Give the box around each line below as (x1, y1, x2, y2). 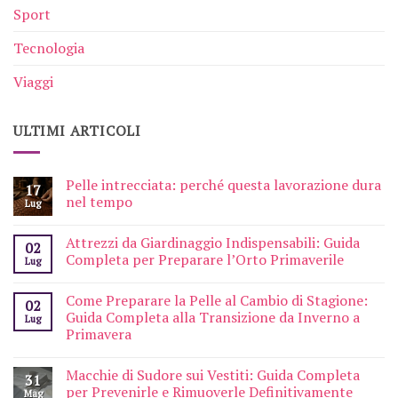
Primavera (66, 324, 131, 345)
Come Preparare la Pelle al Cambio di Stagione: (66, 291, 368, 311)
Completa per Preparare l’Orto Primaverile (66, 250, 344, 270)
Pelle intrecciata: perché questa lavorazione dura (66, 175, 381, 195)
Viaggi (13, 71, 53, 92)
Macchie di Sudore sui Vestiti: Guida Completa (66, 365, 360, 386)
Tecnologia (13, 37, 84, 58)
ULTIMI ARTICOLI (13, 120, 141, 140)
